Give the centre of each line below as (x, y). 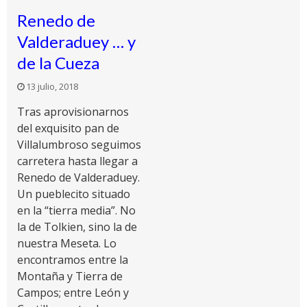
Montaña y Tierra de (70, 276)
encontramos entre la (73, 260)
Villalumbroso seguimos (79, 145)
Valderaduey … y (76, 41)
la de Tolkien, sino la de (77, 227)
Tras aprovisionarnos (73, 112)
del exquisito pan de (68, 128)
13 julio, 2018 (52, 86)
